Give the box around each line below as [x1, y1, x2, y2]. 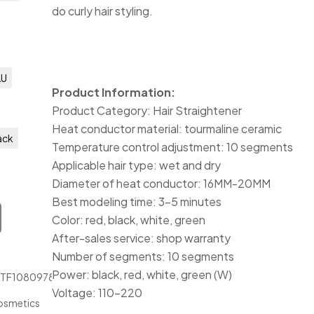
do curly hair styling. [52, 4, 153, 18]
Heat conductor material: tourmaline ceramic [52, 121, 282, 136]
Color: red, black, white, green [52, 212, 206, 227]
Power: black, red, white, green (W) [52, 267, 233, 282]
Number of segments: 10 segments [52, 249, 235, 264]
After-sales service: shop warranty [52, 231, 231, 245]
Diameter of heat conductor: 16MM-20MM [52, 176, 271, 191]
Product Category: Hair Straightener [52, 103, 243, 118]
